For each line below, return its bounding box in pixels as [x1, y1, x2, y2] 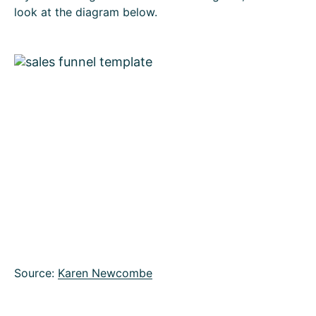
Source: [14, 265, 58, 280]
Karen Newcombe [58, 265, 152, 280]
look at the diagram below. [14, 5, 157, 19]
